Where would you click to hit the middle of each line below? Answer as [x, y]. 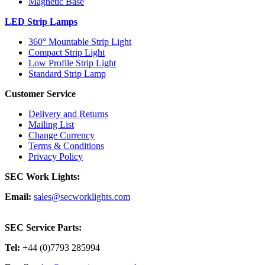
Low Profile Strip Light [72, 63]
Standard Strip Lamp [67, 73]
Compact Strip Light [67, 52]
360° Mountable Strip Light [80, 41]
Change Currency [62, 135]
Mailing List [51, 124]
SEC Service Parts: [43, 227]
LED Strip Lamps [41, 21]
